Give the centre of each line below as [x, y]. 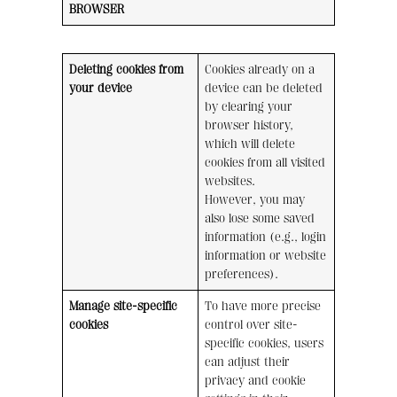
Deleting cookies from [127, 70]
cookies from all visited [265, 163]
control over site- [252, 325]
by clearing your [249, 107]
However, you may [255, 200]
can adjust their [248, 362]
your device [101, 89]
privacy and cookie [256, 381]
